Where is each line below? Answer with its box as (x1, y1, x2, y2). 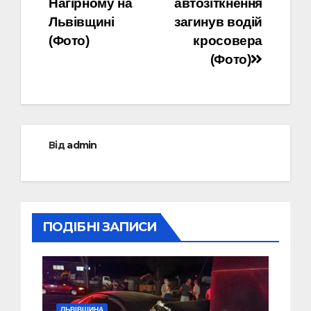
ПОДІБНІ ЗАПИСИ (42, 219, 157, 235)
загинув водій (174, 15, 262, 30)
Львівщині (49, 15, 115, 30)
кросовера (193, 33, 262, 49)
